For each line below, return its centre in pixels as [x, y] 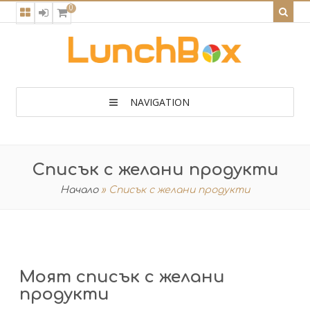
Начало [79, 190]
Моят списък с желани [122, 277]
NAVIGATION [160, 102]
